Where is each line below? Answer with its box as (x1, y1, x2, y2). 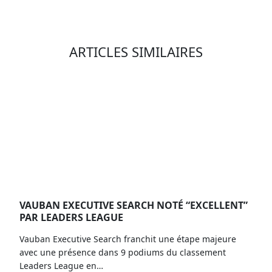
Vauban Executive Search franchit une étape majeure (19, 233, 236, 245)
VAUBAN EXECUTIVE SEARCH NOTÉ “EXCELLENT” (19, 198, 248, 212)
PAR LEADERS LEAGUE (19, 210, 123, 224)
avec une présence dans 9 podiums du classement (19, 246, 226, 258)
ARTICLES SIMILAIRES (69, 42, 203, 61)
